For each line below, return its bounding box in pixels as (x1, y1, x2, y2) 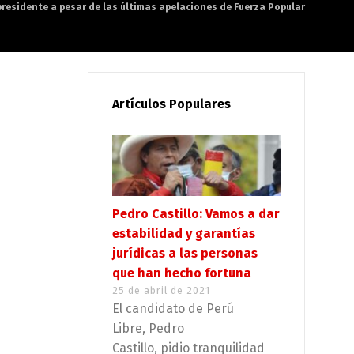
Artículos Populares (112, 96, 231, 111)
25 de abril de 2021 (112, 284, 210, 297)
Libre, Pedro (112, 321, 184, 337)
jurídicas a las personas (112, 246, 258, 262)
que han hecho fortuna (112, 265, 251, 281)
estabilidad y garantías (112, 226, 255, 242)
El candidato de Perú (112, 301, 234, 317)
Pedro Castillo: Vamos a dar (112, 206, 280, 222)
